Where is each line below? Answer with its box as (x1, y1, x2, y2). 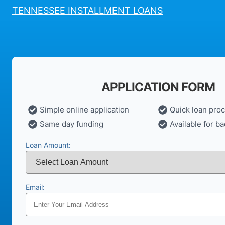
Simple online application (40, 105, 129, 115)
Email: (26, 183, 45, 192)
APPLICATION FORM (101, 80, 215, 95)
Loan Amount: (26, 141, 71, 150)
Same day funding (40, 119, 103, 129)
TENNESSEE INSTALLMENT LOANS (12, 5, 163, 16)
